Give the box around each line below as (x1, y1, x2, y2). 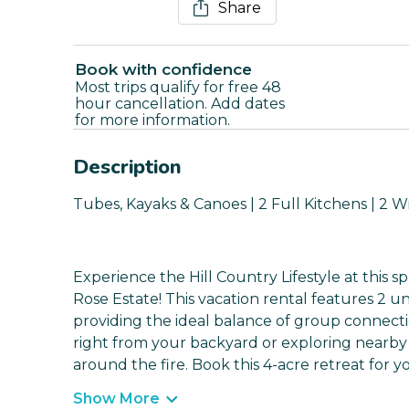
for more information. (75, 111, 230, 130)
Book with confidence (75, 60, 252, 79)
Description (73, 153, 182, 182)
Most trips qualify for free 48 (75, 79, 281, 97)
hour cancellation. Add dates (75, 95, 285, 113)
